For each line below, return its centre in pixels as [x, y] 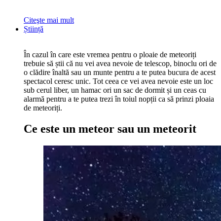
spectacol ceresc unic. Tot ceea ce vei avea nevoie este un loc [118, 81]
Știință [34, 29]
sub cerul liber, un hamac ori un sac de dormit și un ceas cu [115, 90]
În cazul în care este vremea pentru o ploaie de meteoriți [110, 54]
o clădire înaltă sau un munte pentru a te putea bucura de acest [120, 72]
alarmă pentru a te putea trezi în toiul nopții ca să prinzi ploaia [119, 99]
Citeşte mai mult [49, 20]
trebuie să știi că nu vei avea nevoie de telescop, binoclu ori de [120, 63]
